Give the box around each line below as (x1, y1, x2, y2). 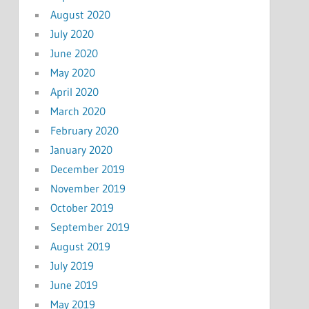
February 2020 (50, 123, 119, 137)
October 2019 (50, 200, 114, 215)
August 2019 (50, 239, 110, 253)
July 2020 (50, 26, 94, 41)
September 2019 (50, 219, 130, 234)
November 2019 (50, 181, 126, 195)
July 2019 (50, 258, 94, 272)
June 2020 (50, 46, 98, 60)
